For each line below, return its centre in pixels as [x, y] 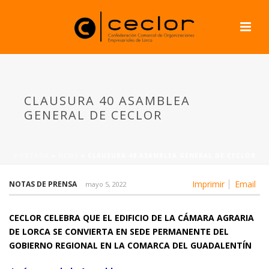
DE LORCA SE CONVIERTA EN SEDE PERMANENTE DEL [119, 231]
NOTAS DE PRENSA [43, 184]
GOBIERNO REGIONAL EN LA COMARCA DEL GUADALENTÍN [130, 245]
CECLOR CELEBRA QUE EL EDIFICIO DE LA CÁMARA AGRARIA [131, 218]
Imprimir [208, 184]
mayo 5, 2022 [106, 184]
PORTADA [31, 156]
